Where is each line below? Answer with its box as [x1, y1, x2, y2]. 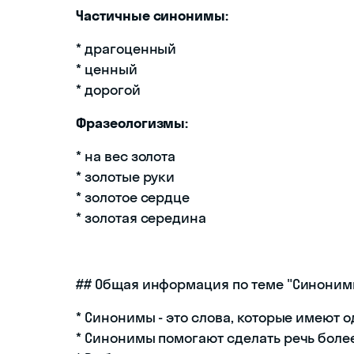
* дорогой [76, 81, 141, 100]
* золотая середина [76, 209, 207, 228]
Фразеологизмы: [76, 114, 189, 133]
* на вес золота [76, 147, 176, 166]
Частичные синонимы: [76, 6, 229, 25]
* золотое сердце [76, 188, 190, 207]
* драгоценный [76, 40, 177, 58]
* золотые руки [76, 168, 175, 186]
